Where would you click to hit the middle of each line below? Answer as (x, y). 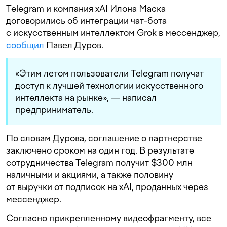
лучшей (68, 86)
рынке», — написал (117, 98)
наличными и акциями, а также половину (90, 175)
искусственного (168, 86)
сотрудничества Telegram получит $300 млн (99, 163)
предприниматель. (54, 110)
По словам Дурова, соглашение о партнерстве (104, 138)
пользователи (100, 73)
